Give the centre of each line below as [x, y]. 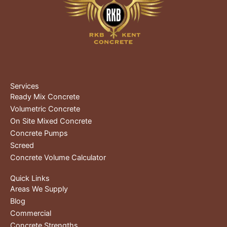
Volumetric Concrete [45, 109]
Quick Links [30, 179]
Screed [22, 146]
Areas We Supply [39, 189]
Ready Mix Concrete [45, 97]
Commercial [31, 214]
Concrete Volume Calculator [58, 158]
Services [25, 86]
